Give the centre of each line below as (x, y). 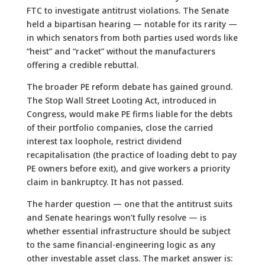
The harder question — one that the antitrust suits (129, 204)
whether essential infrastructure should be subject (128, 231)
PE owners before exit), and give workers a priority (128, 169)
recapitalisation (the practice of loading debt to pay (131, 155)
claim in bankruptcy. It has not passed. (105, 182)
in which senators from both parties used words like (132, 38)
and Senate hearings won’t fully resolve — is (116, 218)
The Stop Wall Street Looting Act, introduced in (121, 101)
